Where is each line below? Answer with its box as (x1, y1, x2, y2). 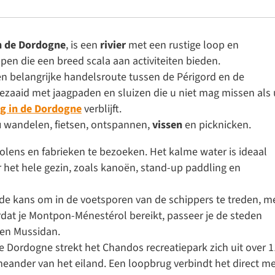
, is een (66, 37, 100, 53)
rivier (100, 37, 126, 53)
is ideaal (227, 144, 267, 160)
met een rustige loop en (126, 37, 239, 53)
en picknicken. (182, 117, 251, 133)
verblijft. (82, 101, 122, 117)
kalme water (169, 144, 227, 160)
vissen (152, 117, 182, 133)
